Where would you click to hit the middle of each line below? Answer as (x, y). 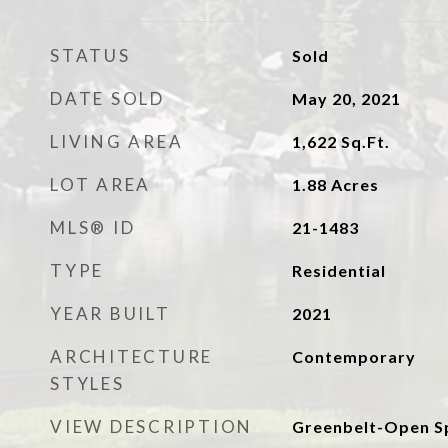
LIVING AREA (117, 141)
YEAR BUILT (110, 313)
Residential (338, 270)
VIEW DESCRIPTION (151, 426)
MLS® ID (93, 227)
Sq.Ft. (365, 141)
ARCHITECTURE (131, 356)
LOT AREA (100, 184)
